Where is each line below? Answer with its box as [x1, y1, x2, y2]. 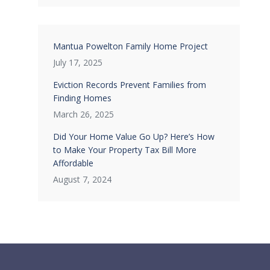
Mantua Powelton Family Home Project [53, 40, 208, 52]
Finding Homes [53, 92, 111, 104]
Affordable [53, 157, 93, 169]
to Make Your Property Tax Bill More [53, 144, 196, 155]
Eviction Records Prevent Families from [53, 79, 206, 90]
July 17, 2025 [53, 57, 102, 68]
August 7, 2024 [53, 174, 111, 185]
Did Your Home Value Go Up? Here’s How [53, 131, 215, 142]
